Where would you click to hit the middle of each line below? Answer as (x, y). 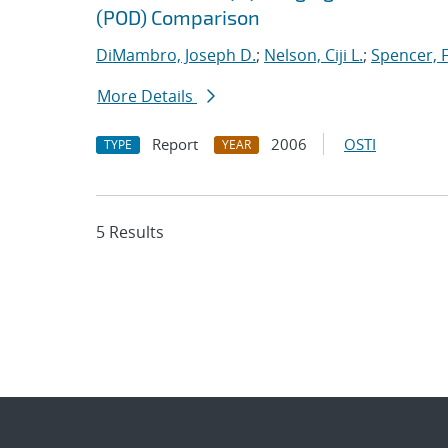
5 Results (130, 232)
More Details (147, 96)
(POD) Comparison (178, 17)
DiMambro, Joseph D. (176, 55)
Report (175, 144)
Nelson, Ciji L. (313, 55)
